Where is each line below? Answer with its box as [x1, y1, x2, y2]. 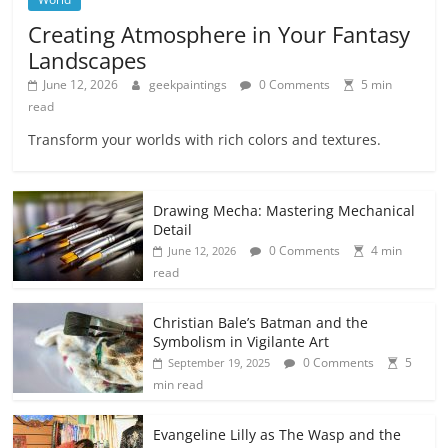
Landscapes [28, 45, 147, 76]
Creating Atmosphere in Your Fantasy [28, 19, 411, 50]
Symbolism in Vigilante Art [153, 332, 330, 352]
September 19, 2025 [168, 355, 271, 371]
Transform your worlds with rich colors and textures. [28, 130, 382, 150]
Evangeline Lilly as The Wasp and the [153, 425, 402, 445]
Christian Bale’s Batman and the [153, 313, 369, 333]
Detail [153, 220, 193, 240]
